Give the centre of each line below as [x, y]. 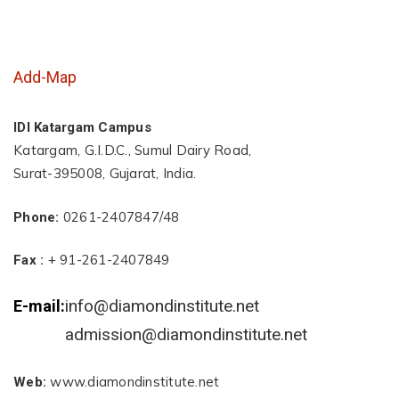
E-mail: [40, 305]
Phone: [37, 217]
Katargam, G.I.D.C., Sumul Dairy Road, [133, 150]
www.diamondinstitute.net [133, 381]
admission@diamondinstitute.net [187, 334]
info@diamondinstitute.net [163, 305]
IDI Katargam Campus [82, 127]
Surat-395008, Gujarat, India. [105, 173]
